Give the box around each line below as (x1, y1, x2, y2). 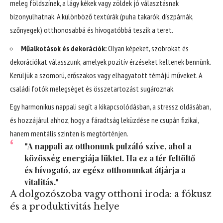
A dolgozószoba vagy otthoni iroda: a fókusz (10, 189, 212, 200)
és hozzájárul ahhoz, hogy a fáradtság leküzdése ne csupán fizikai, (10, 115, 199, 125)
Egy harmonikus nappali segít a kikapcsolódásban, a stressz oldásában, (10, 102, 211, 112)
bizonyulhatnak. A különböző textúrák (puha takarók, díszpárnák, (10, 11, 193, 22)
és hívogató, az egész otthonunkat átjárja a (24, 165, 186, 176)
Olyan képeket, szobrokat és (107, 43, 189, 53)
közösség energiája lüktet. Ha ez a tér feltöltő (24, 153, 195, 164)
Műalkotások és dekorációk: (21, 43, 107, 53)
